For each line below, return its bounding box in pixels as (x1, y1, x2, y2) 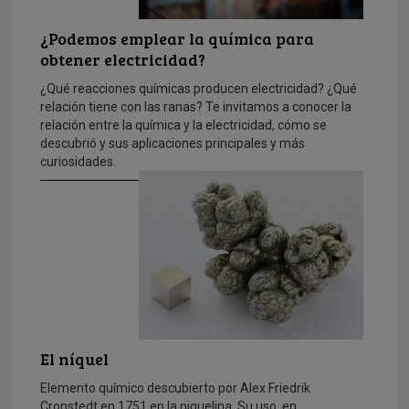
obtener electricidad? (40, 48, 205, 71)
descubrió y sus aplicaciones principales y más (40, 136, 305, 152)
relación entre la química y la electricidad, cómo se (40, 118, 327, 133)
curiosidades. (40, 154, 116, 170)
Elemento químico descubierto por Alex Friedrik (40, 381, 310, 396)
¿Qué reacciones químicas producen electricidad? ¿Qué (40, 81, 357, 97)
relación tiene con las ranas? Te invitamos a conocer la (40, 100, 351, 115)
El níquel (40, 348, 109, 371)
